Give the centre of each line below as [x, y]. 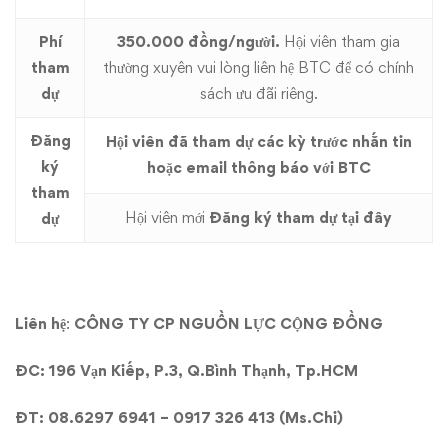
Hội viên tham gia [342, 41]
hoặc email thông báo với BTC [258, 167]
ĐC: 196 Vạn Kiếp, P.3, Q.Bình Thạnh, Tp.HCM [186, 370]
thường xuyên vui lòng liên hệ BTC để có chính [258, 67]
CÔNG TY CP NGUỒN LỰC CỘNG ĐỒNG [228, 323]
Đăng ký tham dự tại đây [300, 217]
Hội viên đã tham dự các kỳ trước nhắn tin [258, 141]
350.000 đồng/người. [200, 41]
